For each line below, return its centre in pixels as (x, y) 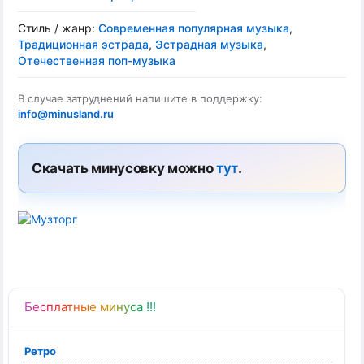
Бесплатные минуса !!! (90, 307)
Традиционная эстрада (83, 44)
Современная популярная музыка (194, 28)
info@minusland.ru (66, 114)
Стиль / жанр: (58, 28)
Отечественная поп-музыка (97, 61)
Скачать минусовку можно (124, 168)
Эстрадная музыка (209, 44)
